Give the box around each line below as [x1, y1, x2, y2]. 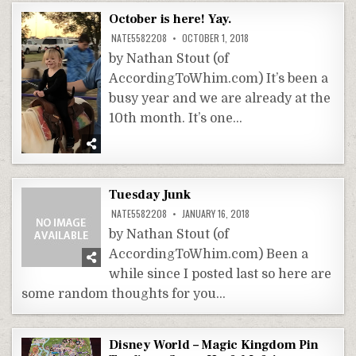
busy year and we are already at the [109, 91, 331, 106]
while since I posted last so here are [109, 266, 332, 281]
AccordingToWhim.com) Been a [109, 246, 309, 261]
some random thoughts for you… [21, 286, 226, 301]
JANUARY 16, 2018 [180, 206, 250, 220]
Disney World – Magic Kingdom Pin [109, 336, 319, 353]
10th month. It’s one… [109, 111, 243, 126]
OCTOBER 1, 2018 [180, 31, 250, 45]
